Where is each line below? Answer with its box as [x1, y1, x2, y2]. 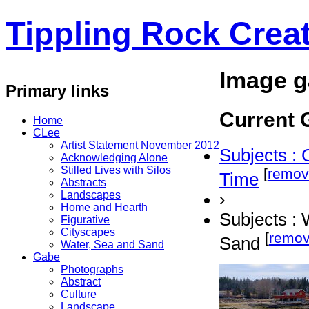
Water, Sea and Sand [61, 238, 164, 250]
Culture [61, 288, 97, 300]
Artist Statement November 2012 [61, 139, 219, 151]
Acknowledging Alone [61, 151, 168, 163]
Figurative [61, 213, 110, 226]
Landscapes [61, 188, 121, 201]
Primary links [6, 81, 109, 100]
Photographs [61, 263, 123, 275]
